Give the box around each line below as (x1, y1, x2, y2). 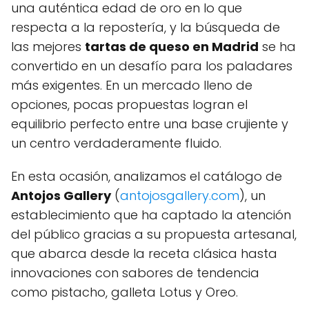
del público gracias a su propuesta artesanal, (11, 226, 297, 243)
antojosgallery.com (120, 187, 239, 205)
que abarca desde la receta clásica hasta (11, 245, 277, 263)
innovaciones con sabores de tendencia (11, 264, 259, 282)
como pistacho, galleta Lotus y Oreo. (11, 283, 238, 301)
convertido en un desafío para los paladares (11, 57, 292, 75)
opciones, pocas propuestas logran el (11, 96, 248, 114)
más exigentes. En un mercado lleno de (11, 77, 252, 94)
